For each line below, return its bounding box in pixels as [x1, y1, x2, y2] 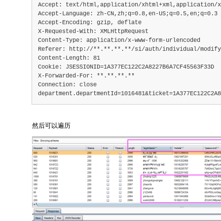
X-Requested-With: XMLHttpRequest [38, 28, 148, 35]
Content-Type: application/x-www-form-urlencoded [38, 37, 200, 44]
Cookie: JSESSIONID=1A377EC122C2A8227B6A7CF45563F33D [38, 63, 214, 71]
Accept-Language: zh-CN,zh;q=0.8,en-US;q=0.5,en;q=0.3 [38, 10, 218, 17]
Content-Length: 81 [38, 54, 100, 62]
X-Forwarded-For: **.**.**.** [38, 72, 135, 79]
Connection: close [38, 81, 97, 88]
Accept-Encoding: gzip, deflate [38, 19, 142, 26]
